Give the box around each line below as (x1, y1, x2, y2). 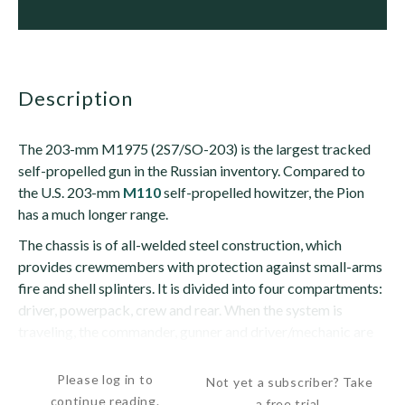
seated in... (18, 344, 81, 362)
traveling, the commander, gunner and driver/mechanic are (18, 323, 373, 340)
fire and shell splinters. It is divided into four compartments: (18, 279, 382, 297)
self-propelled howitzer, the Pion (161, 184, 364, 201)
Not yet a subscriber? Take (206, 374, 373, 390)
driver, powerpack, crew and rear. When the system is (18, 301, 343, 318)
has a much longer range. (18, 205, 168, 222)
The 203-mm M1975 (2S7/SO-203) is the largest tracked (18, 140, 371, 157)
